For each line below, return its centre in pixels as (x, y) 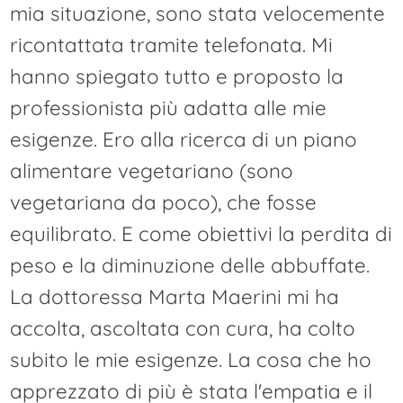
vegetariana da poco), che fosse (164, 202)
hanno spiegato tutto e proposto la (177, 76)
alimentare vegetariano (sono (152, 170)
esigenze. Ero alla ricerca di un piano (184, 139)
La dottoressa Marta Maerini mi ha (175, 296)
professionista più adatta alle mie (169, 107)
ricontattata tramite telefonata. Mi (172, 45)
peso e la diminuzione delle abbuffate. (190, 265)
